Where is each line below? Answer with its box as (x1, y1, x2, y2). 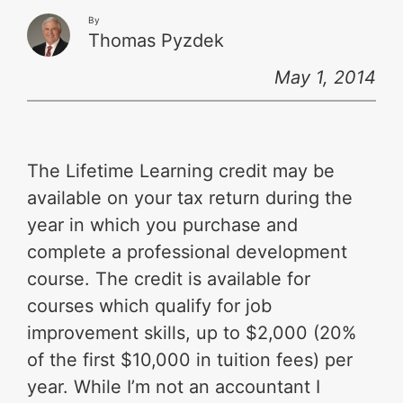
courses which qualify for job (27, 295, 273, 318)
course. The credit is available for (27, 268, 311, 291)
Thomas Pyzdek (88, 30, 225, 52)
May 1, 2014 (273, 67, 376, 89)
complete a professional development (27, 241, 348, 264)
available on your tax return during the (27, 187, 354, 210)
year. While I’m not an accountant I (27, 376, 321, 399)
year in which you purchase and (27, 214, 299, 237)
